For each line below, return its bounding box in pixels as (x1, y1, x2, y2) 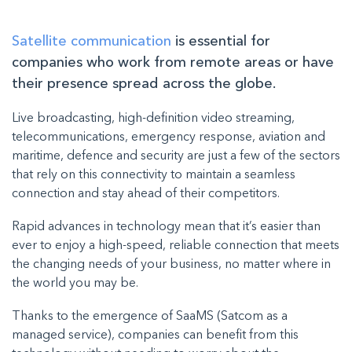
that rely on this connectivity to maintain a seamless (12, 169, 295, 182)
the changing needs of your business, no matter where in (12, 258, 331, 272)
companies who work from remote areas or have (12, 56, 334, 71)
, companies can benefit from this (112, 329, 299, 343)
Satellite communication (12, 35, 171, 49)
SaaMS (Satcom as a (176, 310, 288, 324)
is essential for (171, 35, 270, 49)
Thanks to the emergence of (12, 310, 176, 324)
